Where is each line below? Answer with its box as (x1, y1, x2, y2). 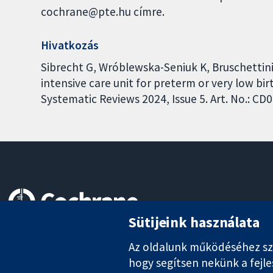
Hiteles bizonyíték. (9, 225, 88, 238)
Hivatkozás (41, 38, 99, 53)
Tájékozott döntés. (9, 238, 90, 251)
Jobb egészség (9, 252, 71, 264)
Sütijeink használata (129, 212, 260, 232)
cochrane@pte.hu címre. (41, 4, 165, 19)
